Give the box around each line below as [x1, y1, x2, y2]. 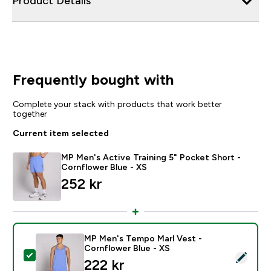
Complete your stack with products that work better [12, 99, 222, 109]
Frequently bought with [12, 71, 174, 88]
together [12, 108, 47, 119]
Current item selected [12, 128, 109, 138]
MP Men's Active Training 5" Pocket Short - [60, 152, 241, 162]
